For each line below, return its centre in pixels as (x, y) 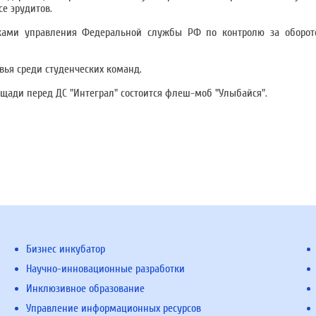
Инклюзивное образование (86, 288)
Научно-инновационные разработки (106, 269)
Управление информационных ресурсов (114, 308)
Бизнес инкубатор (66, 249)
